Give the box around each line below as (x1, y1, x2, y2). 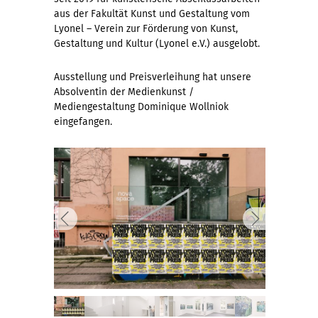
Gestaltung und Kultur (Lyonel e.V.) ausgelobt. (54, 38, 260, 50)
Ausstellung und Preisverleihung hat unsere (54, 71, 251, 84)
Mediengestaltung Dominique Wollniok (54, 101, 229, 114)
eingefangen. (54, 116, 115, 128)
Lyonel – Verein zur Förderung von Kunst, (54, 23, 238, 35)
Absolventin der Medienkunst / (54, 86, 194, 99)
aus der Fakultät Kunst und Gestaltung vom (54, 8, 250, 21)
